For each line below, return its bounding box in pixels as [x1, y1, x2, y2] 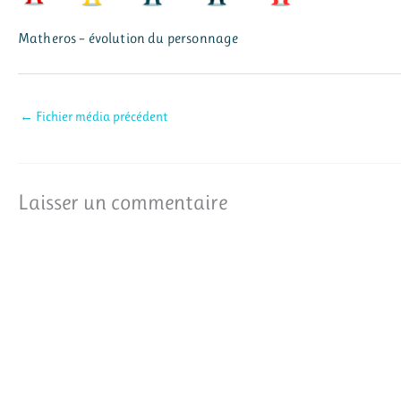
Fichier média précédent [33, 107, 167, 124]
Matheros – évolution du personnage [18, 30, 239, 47]
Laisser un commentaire [18, 189, 227, 215]
